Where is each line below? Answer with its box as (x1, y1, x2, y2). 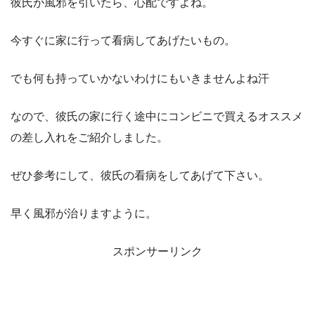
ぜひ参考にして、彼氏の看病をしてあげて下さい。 (11, 169, 269, 181)
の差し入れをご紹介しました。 (11, 131, 168, 143)
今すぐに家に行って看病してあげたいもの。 (11, 34, 236, 46)
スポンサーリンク (112, 243, 202, 258)
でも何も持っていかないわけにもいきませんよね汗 (11, 72, 269, 84)
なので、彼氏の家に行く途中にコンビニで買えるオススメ (11, 110, 303, 122)
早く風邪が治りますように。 (11, 207, 157, 219)
